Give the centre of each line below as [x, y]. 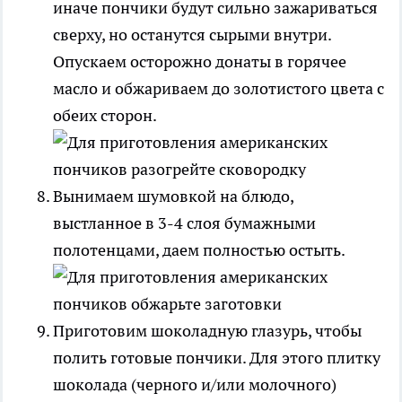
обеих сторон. [105, 115]
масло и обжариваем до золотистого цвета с [218, 88]
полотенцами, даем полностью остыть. [199, 249]
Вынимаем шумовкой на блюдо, [173, 196]
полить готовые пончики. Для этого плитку [217, 357]
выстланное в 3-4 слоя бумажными [184, 223]
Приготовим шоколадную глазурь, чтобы [207, 330]
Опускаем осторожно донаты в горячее [200, 61]
